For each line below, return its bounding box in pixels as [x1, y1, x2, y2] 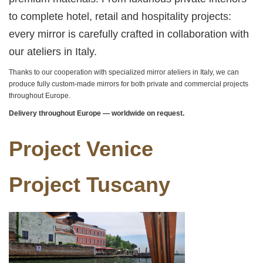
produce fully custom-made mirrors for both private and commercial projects [9, 80, 248, 88]
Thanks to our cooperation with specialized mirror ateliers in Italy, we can [9, 68, 239, 76]
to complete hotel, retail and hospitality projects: [9, 11, 231, 22]
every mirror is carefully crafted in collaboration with [9, 28, 249, 40]
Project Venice [9, 137, 206, 161]
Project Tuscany [9, 173, 170, 197]
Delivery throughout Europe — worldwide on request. [9, 109, 184, 117]
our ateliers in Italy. [9, 46, 97, 58]
